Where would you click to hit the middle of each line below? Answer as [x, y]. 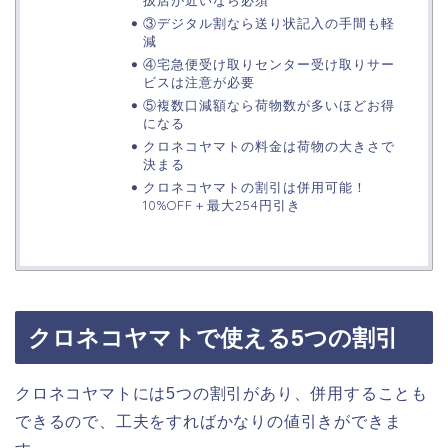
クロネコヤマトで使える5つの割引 [213, 338]
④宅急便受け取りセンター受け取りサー [268, 63]
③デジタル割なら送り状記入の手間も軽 [268, 22]
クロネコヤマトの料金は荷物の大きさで [268, 145]
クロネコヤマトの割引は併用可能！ [254, 186]
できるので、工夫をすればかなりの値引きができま [208, 422]
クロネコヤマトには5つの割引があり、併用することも [222, 394]
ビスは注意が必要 [198, 81]
